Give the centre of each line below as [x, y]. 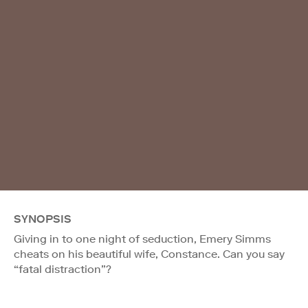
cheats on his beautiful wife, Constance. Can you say [149, 254]
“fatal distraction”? [63, 269]
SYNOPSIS [43, 219]
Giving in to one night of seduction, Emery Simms [142, 239]
